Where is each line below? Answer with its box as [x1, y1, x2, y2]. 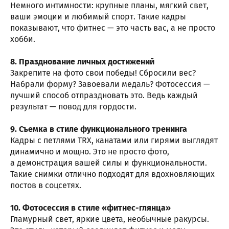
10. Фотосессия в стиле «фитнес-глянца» [10, 203, 171, 213]
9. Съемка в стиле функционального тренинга [10, 124, 187, 134]
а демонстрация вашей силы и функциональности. [10, 158, 207, 168]
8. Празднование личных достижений [10, 57, 154, 67]
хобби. [10, 34, 35, 44]
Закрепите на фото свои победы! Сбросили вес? [10, 68, 196, 78]
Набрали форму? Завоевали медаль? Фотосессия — [10, 79, 210, 89]
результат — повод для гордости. [10, 102, 136, 112]
